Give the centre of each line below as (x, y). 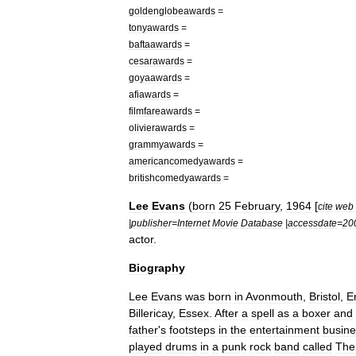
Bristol (325, 296)
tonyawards (154, 27)
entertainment (284, 330)
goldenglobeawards (172, 11)
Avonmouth (274, 296)
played (145, 346)
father (143, 330)
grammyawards (162, 144)
